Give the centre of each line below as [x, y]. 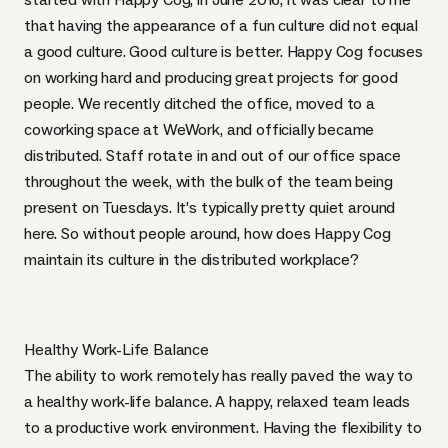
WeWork [191, 129]
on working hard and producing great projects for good [211, 77]
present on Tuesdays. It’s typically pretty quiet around [210, 207]
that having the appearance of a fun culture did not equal [221, 25]
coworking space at [93, 129]
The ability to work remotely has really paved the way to [219, 375]
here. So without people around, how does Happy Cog [207, 233]
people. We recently [94, 103]
